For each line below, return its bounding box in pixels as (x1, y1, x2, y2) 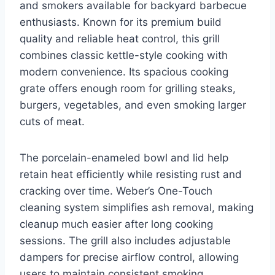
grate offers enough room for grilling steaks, (20, 82, 236, 95)
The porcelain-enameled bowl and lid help (20, 151, 228, 164)
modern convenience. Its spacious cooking (20, 65, 228, 78)
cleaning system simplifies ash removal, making (20, 201, 254, 214)
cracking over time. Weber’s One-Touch (20, 184, 212, 197)
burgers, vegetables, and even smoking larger (20, 98, 246, 111)
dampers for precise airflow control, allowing (20, 250, 239, 263)
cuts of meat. (20, 115, 85, 128)
